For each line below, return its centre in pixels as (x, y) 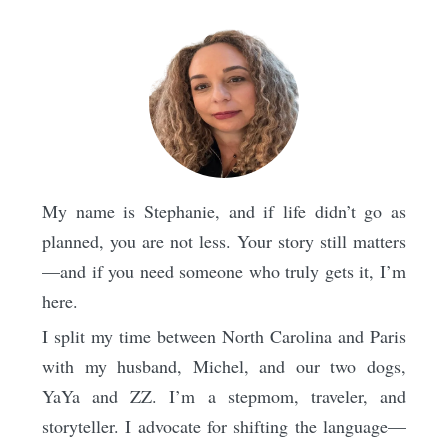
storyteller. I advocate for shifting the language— (224, 425)
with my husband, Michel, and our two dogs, (224, 365)
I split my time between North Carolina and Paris (224, 335)
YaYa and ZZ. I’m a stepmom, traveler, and (224, 395)
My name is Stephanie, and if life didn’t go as (224, 210)
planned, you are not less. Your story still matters (224, 240)
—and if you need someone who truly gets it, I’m (224, 270)
